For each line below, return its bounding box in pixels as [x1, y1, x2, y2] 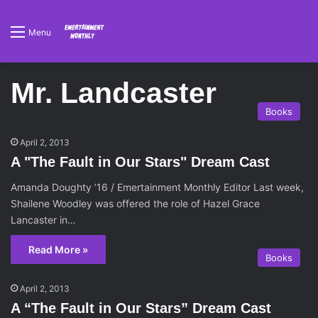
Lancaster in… [11, 214, 76, 226]
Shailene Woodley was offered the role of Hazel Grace [11, 197, 260, 209]
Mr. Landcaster [11, 77, 216, 109]
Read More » [28, 243, 88, 256]
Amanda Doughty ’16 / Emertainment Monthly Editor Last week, [11, 181, 304, 193]
